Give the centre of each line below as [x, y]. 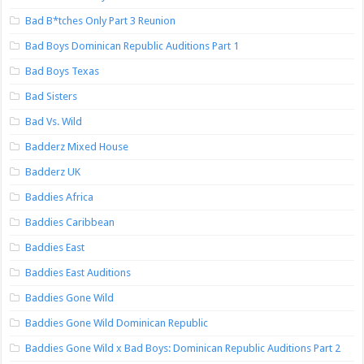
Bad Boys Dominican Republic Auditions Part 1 [132, 46]
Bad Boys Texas [63, 71]
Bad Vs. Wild [54, 122]
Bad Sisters [52, 97]
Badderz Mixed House [77, 147]
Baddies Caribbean [70, 223]
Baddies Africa [60, 197]
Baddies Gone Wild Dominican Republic [117, 323]
